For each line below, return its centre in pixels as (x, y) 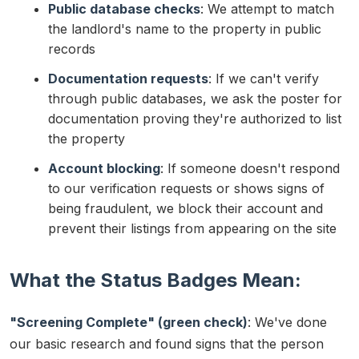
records (72, 48)
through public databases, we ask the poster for (195, 98)
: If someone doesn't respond (250, 168)
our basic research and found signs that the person (167, 343)
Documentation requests (128, 78)
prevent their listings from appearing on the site (192, 228)
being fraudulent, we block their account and (186, 208)
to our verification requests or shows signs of (186, 188)
